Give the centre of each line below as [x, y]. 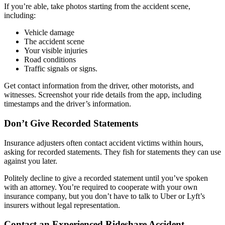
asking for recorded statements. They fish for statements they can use [113, 152]
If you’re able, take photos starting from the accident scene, [97, 7]
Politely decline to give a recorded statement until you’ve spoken [106, 178]
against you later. [31, 161]
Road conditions [50, 60]
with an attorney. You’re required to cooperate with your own [101, 187]
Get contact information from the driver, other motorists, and [99, 86]
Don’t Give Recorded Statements [71, 123]
